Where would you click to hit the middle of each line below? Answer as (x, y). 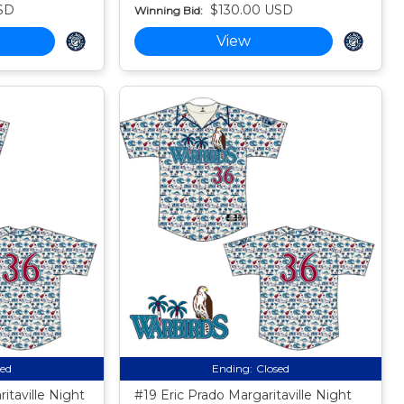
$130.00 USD (252, 10)
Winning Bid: (169, 10)
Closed (273, 369)
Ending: (233, 369)
